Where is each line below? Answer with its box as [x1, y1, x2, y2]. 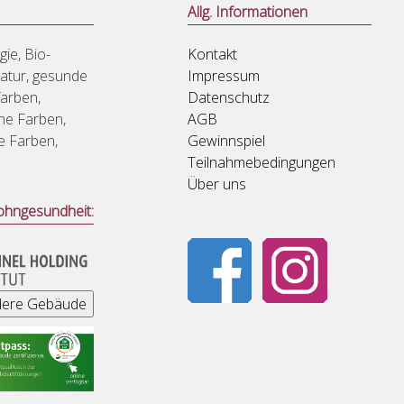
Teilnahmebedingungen [188, 152, 335, 173]
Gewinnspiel [188, 131, 265, 151]
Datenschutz [188, 87, 270, 108]
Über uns [188, 174, 246, 195]
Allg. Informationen [188, 2, 308, 23]
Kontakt [188, 44, 237, 65]
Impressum [188, 66, 260, 87]
